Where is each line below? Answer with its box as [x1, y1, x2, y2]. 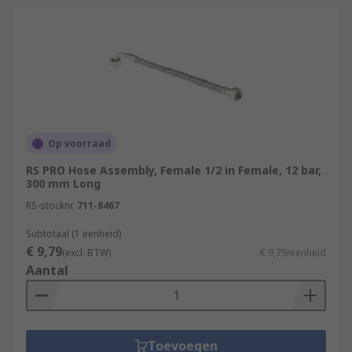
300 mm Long [26, 176, 101, 191]
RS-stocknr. [26, 199, 75, 212]
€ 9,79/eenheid [260, 246, 326, 259]
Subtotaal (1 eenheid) [26, 227, 121, 240]
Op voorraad [48, 137, 111, 150]
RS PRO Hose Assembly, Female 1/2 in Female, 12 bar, [26, 163, 321, 178]
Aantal [26, 262, 68, 279]
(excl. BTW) [62, 246, 111, 259]
